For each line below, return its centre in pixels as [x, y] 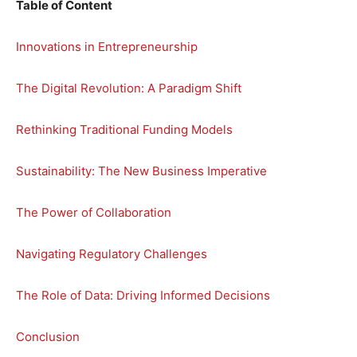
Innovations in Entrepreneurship [107, 46]
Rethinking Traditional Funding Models [124, 129]
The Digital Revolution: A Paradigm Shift [129, 88]
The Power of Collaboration [94, 212]
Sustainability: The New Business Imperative [141, 171]
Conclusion [48, 336]
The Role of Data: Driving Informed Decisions [143, 295]
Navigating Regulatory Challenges [112, 253]
